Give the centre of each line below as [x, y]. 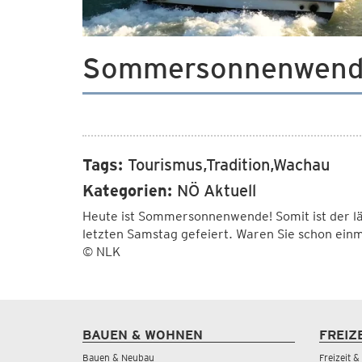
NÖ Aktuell [217, 191]
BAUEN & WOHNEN [143, 335]
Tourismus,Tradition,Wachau [229, 165]
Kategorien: [130, 191]
